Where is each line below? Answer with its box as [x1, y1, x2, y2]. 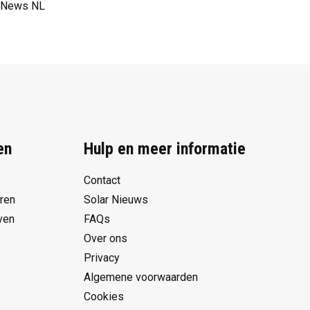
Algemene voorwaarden [84, 271, 198, 284]
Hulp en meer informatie [84, 139, 246, 158]
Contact [84, 174, 120, 187]
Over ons [84, 232, 127, 245]
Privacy [84, 251, 120, 264]
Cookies [84, 290, 124, 303]
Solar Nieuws [84, 193, 148, 206]
